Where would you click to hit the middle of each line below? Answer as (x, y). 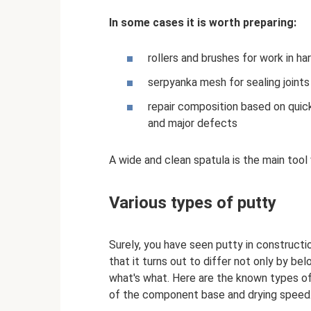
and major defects (193, 124)
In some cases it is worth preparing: (203, 22)
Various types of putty (193, 202)
